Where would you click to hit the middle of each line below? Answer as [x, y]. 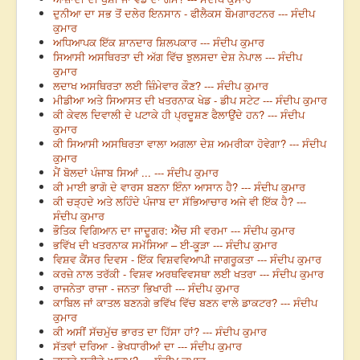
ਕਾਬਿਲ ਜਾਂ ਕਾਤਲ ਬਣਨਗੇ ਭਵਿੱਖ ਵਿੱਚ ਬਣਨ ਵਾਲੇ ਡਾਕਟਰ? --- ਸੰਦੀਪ [185, 303]
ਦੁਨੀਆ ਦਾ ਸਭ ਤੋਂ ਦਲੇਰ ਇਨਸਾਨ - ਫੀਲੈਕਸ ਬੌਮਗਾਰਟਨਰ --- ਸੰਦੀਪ [184, 14]
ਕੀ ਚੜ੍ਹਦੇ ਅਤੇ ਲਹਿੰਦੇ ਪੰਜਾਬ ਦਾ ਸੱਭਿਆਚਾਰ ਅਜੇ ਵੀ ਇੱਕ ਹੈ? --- [180, 202]
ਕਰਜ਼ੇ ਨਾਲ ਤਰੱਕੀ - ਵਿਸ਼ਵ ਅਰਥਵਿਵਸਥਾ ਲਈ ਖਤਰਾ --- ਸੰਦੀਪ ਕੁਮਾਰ [188, 274]
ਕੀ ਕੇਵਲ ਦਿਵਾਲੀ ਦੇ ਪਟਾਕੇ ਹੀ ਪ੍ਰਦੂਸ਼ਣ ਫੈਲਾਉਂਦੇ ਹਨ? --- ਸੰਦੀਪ [179, 115]
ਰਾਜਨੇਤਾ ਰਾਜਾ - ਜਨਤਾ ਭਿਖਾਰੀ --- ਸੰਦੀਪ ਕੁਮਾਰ [146, 288]
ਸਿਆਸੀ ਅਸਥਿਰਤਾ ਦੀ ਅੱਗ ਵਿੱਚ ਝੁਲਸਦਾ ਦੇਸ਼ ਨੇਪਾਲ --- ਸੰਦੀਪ [178, 57]
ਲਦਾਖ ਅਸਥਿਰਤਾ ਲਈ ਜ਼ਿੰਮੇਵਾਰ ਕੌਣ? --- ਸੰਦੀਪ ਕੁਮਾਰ [161, 86]
